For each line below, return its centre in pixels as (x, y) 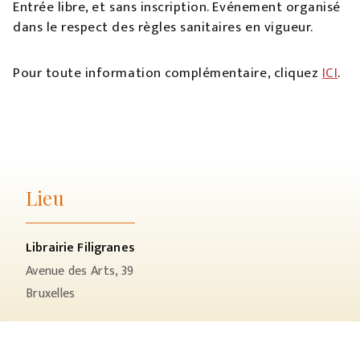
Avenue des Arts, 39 (80, 272)
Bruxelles (51, 294)
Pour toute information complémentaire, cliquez (168, 74)
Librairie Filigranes (80, 248)
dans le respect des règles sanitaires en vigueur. (163, 28)
